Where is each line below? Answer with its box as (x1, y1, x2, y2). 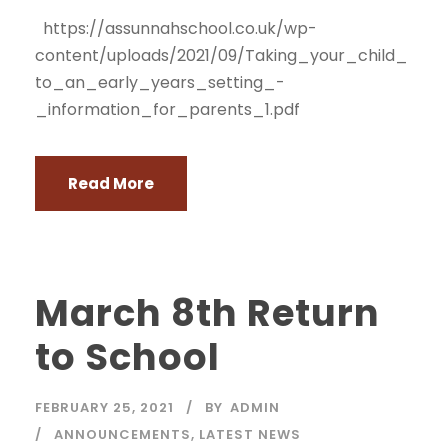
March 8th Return (35, 287, 380, 339)
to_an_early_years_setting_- (35, 71, 285, 94)
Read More (68, 173, 154, 194)
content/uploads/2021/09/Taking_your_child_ (35, 44, 408, 67)
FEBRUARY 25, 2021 (35, 398, 174, 417)
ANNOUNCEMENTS (54, 425, 191, 444)
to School (35, 331, 220, 383)
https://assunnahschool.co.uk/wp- (35, 17, 317, 40)
